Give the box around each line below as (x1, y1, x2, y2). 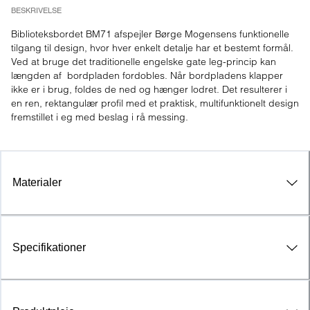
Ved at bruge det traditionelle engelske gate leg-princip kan (11, 55, 276, 68)
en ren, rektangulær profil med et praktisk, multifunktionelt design (11, 97, 299, 109)
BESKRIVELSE (11, 6, 62, 15)
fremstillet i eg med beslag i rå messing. (11, 111, 188, 123)
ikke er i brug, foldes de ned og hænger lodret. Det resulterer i (11, 83, 287, 95)
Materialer (12, 176, 62, 189)
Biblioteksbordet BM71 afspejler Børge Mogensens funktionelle (11, 28, 289, 40)
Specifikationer (12, 241, 86, 253)
